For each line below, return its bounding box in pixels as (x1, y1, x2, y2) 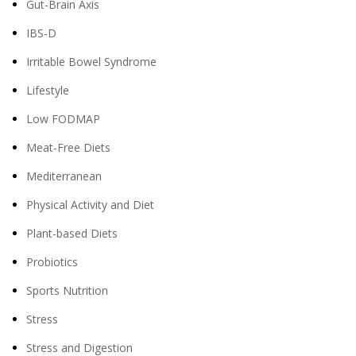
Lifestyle (25, 83, 69, 99)
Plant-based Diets (25, 226, 118, 242)
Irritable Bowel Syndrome (25, 54, 157, 70)
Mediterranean (25, 168, 102, 184)
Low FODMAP (25, 111, 100, 127)
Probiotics (25, 254, 78, 270)
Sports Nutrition (25, 283, 108, 299)
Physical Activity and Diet (25, 197, 154, 213)
